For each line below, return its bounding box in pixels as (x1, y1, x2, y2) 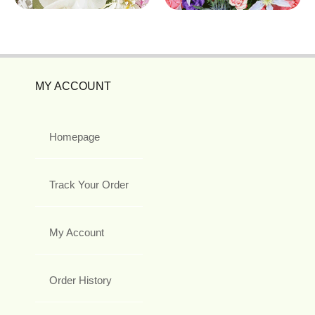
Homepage (49, 130, 100, 143)
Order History (49, 274, 112, 286)
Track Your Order (49, 178, 129, 191)
